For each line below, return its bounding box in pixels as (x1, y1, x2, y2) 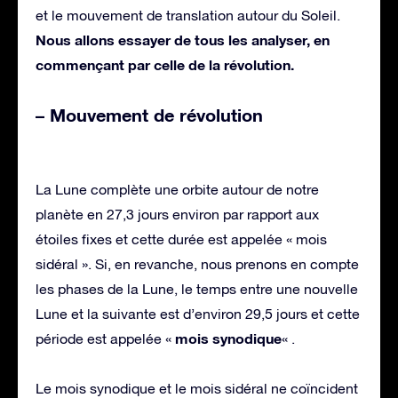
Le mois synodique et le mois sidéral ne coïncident (36, 379, 358, 396)
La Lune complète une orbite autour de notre (36, 180, 319, 197)
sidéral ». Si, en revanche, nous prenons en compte (36, 255, 359, 272)
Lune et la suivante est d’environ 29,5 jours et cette (36, 305, 360, 322)
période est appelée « (36, 330, 175, 346)
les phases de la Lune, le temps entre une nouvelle (36, 280, 358, 297)
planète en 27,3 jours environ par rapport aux (36, 205, 319, 222)
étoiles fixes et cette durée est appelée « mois (36, 230, 327, 247)
